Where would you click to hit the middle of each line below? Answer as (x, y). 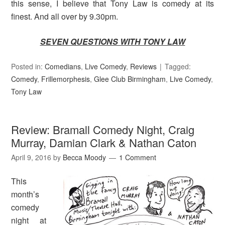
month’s (25, 194)
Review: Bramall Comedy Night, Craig (103, 130)
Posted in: (28, 67)
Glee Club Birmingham (130, 79)
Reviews (144, 67)
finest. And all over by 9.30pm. (65, 17)
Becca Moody (85, 157)
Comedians (63, 67)
